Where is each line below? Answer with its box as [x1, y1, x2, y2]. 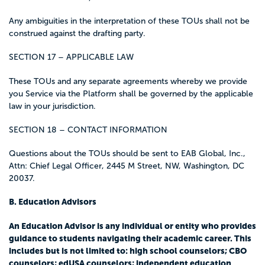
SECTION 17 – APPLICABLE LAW [9, 53, 134, 62]
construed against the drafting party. [9, 29, 146, 38]
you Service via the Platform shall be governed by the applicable [9, 89, 253, 98]
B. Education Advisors [9, 197, 96, 207]
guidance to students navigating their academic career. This [9, 233, 251, 243]
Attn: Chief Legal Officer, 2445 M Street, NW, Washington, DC [9, 161, 244, 170]
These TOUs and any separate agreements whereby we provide [9, 76, 247, 86]
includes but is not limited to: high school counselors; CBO [9, 245, 247, 256]
